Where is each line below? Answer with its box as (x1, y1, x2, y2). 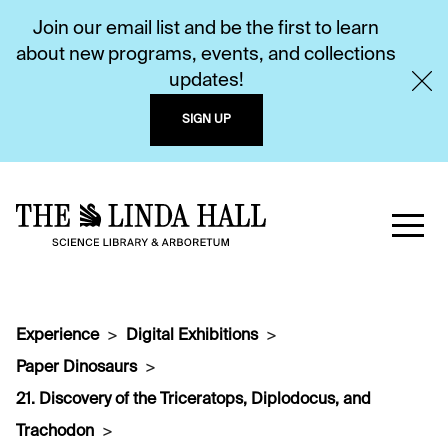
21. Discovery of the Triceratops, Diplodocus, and (16, 392, 371, 408)
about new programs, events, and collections (16, 46, 396, 64)
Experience (16, 328, 99, 344)
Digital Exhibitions (126, 328, 258, 344)
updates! (168, 72, 244, 90)
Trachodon (16, 424, 94, 440)
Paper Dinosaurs (16, 360, 137, 376)
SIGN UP (181, 114, 231, 126)
